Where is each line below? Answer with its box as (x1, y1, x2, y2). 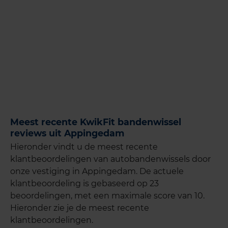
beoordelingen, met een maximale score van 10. (10, 191, 205, 201)
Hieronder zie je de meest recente (10, 203, 149, 213)
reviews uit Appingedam (10, 127, 124, 138)
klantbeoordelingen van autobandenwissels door (10, 154, 211, 164)
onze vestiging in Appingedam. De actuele (10, 166, 184, 177)
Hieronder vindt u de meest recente (10, 142, 158, 152)
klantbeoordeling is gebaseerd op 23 (10, 179, 159, 189)
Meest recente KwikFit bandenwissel (10, 116, 181, 127)
